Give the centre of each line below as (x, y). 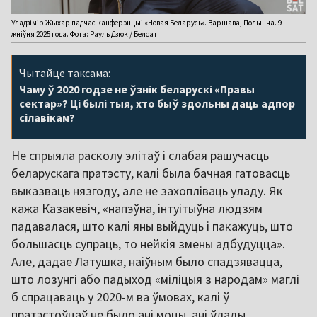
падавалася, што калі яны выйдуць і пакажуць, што (152, 226)
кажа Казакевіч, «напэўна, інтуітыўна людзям (137, 208)
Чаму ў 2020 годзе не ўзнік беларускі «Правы (137, 89)
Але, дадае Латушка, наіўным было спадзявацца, (147, 261)
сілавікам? (47, 117)
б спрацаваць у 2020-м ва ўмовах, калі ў (120, 296)
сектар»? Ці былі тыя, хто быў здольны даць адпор (157, 103)
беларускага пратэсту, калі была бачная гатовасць (151, 173)
